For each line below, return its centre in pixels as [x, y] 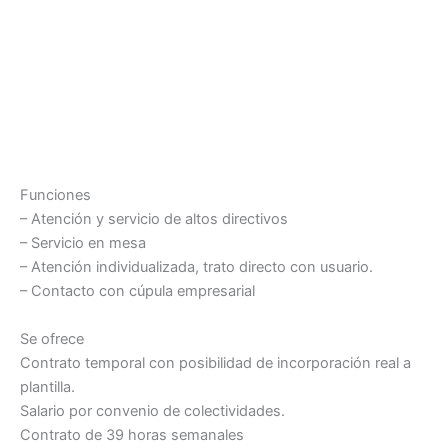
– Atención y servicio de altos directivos [154, 219]
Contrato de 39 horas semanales [132, 434]
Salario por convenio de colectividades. [152, 410]
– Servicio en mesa [83, 243]
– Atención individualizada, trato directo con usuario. [196, 267]
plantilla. [47, 386]
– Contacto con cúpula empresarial [137, 291]
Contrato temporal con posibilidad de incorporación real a [215, 362]
